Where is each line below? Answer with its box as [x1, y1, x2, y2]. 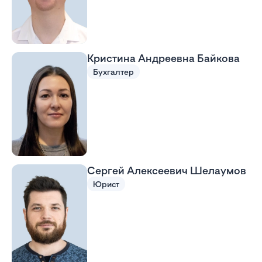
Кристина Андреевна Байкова [87, 51, 240, 65]
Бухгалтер [92, 67, 134, 77]
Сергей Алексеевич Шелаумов [87, 163, 246, 177]
